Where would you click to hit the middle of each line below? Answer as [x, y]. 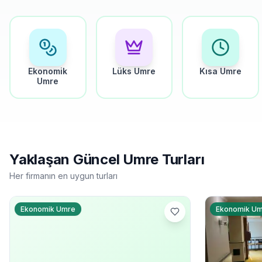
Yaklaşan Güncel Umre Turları [107, 159]
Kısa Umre [220, 71]
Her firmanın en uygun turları [63, 176]
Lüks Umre [134, 71]
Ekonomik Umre [48, 209]
